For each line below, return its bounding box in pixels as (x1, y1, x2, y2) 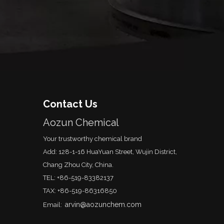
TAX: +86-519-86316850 (43, 187, 117, 194)
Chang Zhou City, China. (43, 161, 113, 168)
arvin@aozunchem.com (65, 200, 141, 208)
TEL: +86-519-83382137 (43, 174, 116, 181)
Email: (43, 201, 65, 208)
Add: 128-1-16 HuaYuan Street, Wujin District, (43, 148, 177, 155)
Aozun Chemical (43, 116, 124, 128)
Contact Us (43, 98, 97, 110)
